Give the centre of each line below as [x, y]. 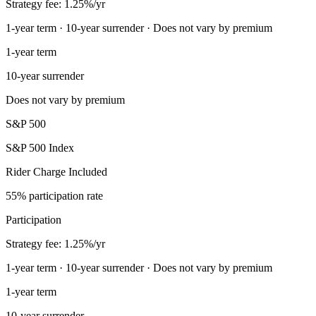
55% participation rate [54, 195]
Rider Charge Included [56, 171]
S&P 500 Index [40, 147]
